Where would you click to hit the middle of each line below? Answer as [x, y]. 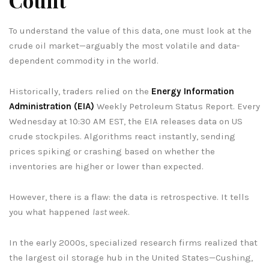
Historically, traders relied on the [80, 91]
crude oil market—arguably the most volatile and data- [124, 45]
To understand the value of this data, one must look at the [130, 30]
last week [110, 212]
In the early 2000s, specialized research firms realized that [133, 242]
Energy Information [193, 91]
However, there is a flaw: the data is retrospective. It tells [129, 197]
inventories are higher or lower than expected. [106, 166]
